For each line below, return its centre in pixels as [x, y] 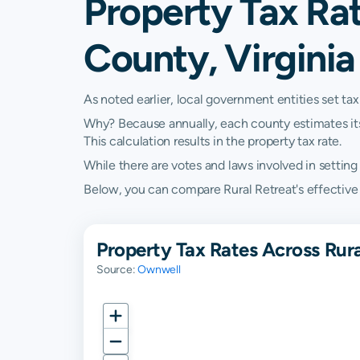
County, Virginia [219, 57]
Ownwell [159, 269]
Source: [117, 269]
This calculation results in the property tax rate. [213, 141]
